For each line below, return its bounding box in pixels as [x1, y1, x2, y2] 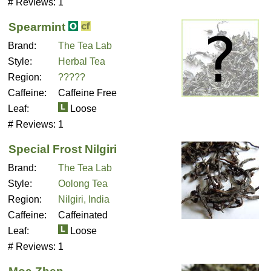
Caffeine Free [58, 88, 117, 98]
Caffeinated [58, 210, 108, 220]
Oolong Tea [58, 178, 108, 189]
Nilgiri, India [58, 194, 109, 204]
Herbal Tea [58, 56, 105, 67]
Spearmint [8, 21, 65, 33]
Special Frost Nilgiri [8, 143, 117, 155]
